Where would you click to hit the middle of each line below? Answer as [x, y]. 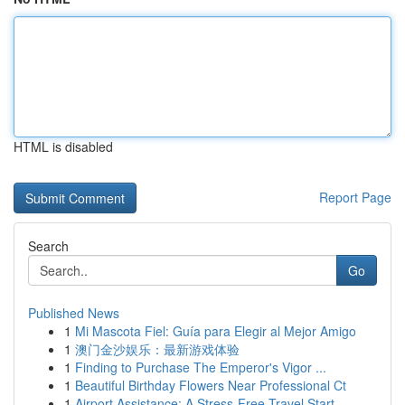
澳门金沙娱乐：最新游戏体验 [157, 349]
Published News [74, 313]
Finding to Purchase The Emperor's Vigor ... [201, 367]
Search [48, 246]
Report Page [355, 197]
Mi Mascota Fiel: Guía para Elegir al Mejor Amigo [216, 331]
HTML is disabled [63, 146]
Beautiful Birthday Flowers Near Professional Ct [211, 385]
